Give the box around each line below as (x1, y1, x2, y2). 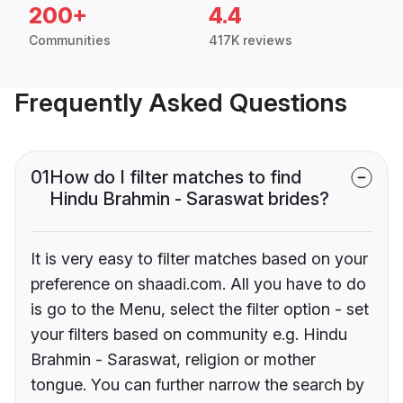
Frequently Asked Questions (14, 87, 347, 119)
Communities (29, 32, 111, 49)
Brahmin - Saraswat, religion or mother (31, 350, 316, 370)
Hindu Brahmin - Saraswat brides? (49, 188, 329, 210)
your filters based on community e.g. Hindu (31, 325, 347, 345)
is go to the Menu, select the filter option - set (31, 300, 369, 319)
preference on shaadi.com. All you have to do (31, 274, 366, 294)
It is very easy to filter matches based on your (31, 249, 368, 269)
